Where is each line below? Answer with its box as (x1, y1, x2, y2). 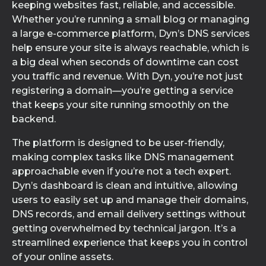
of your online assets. (12, 251, 113, 262)
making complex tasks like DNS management (12, 151, 234, 163)
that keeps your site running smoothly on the (12, 99, 229, 110)
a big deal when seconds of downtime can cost (12, 56, 239, 68)
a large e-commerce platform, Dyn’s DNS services (12, 28, 250, 39)
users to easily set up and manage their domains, (12, 194, 248, 205)
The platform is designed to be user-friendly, (12, 137, 224, 148)
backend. (12, 113, 56, 125)
